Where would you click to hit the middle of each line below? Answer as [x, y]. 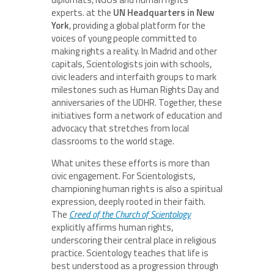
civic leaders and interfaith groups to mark [134, 76]
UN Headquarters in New [164, 12]
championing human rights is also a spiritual [137, 188]
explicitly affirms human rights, [112, 227]
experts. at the [82, 12]
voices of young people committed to [124, 38]
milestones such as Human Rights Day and [135, 89]
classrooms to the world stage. [113, 141]
